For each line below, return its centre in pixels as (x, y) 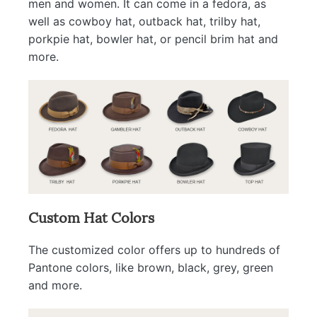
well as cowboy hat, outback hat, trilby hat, (144, 21)
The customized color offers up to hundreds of (154, 250)
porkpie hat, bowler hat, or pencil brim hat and (153, 39)
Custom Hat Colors (91, 217)
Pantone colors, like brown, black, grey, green (151, 267)
